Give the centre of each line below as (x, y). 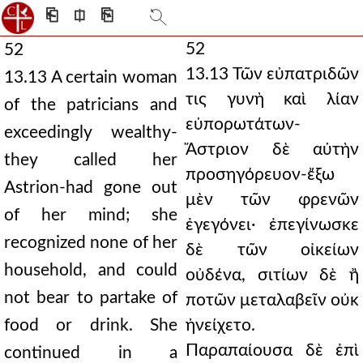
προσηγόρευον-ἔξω (260, 175)
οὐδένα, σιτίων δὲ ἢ (272, 275)
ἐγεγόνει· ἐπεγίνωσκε (272, 225)
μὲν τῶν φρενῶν (272, 200)
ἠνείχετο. (220, 325)
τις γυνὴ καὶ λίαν (272, 99)
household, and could (91, 270)
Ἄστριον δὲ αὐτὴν (272, 149)
